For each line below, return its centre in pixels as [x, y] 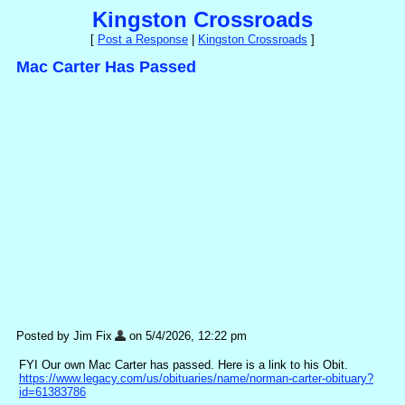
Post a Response [143, 39]
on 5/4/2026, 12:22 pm [186, 336]
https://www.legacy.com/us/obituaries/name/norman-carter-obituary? [196, 379]
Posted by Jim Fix [64, 336]
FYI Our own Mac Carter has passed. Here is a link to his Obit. [184, 365]
